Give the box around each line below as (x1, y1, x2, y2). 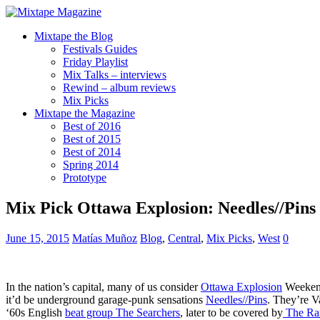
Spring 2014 (63, 159, 119, 171)
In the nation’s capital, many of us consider (6, 280, 201, 293)
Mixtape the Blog (34, 30, 113, 42)
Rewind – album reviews (63, 81, 176, 94)
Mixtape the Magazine (34, 107, 135, 119)
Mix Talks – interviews (63, 69, 166, 81)
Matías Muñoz (72, 231, 137, 244)
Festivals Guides (63, 43, 137, 55)
